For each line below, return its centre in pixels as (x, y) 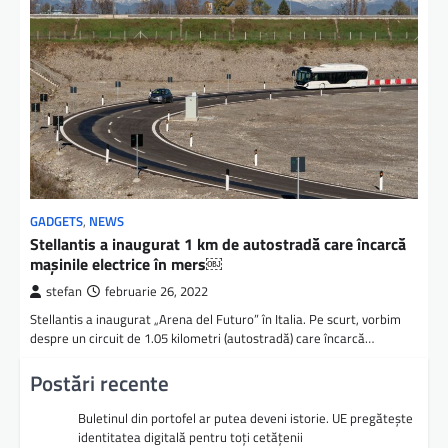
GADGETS (56, 221)
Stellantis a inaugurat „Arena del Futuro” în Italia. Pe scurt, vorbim (215, 318)
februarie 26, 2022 (156, 291)
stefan (64, 291)
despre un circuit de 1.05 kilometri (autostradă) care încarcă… (202, 337)
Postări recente (99, 382)
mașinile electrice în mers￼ (126, 263)
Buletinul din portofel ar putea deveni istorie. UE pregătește (245, 417)
